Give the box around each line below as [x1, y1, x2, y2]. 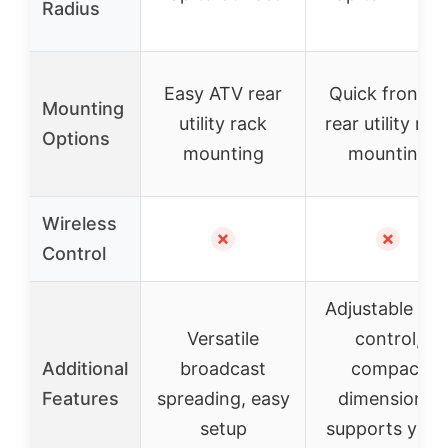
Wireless [42, 212, 117, 234]
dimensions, [337, 387, 439, 409]
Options [42, 127, 110, 149]
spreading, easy [156, 387, 290, 409]
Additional [42, 357, 128, 379]
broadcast [180, 357, 266, 379]
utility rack [179, 112, 267, 134]
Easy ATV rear [164, 82, 282, 104]
